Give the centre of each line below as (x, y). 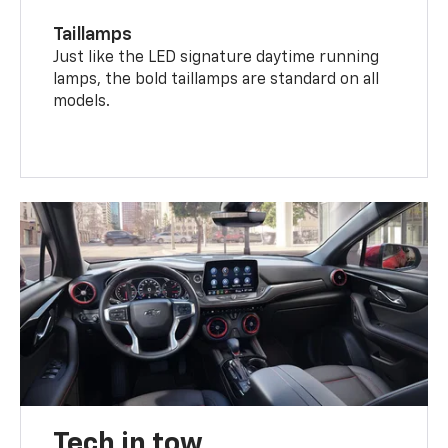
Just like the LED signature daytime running (216, 57)
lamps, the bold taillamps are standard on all (216, 79)
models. (82, 101)
